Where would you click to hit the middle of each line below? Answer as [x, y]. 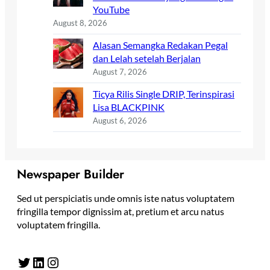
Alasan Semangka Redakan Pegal [160, 45]
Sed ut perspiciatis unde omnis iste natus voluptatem [126, 198]
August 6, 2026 [120, 121]
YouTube [111, 10]
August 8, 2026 [80, 23]
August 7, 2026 [120, 72]
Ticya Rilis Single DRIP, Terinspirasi [164, 94]
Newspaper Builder [71, 174]
